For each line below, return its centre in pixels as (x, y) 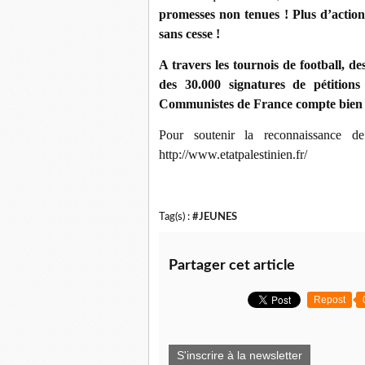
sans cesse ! (189, 34)
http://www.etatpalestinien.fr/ (233, 155)
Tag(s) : (176, 217)
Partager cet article (232, 266)
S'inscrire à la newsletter (240, 356)
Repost (330, 300)
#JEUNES (215, 217)
